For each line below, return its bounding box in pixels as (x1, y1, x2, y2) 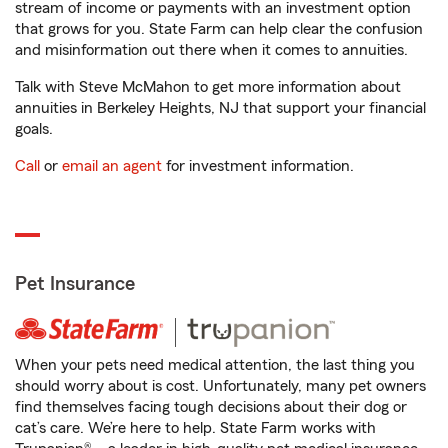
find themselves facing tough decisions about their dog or (15, 399, 407, 416)
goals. (15, 121, 53, 138)
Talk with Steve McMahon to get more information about (15, 79, 401, 96)
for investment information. (162, 158, 354, 175)
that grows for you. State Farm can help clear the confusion (15, 21, 423, 38)
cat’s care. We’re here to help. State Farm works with (15, 420, 376, 437)
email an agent (62, 158, 162, 175)
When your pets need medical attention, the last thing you (15, 357, 415, 374)
